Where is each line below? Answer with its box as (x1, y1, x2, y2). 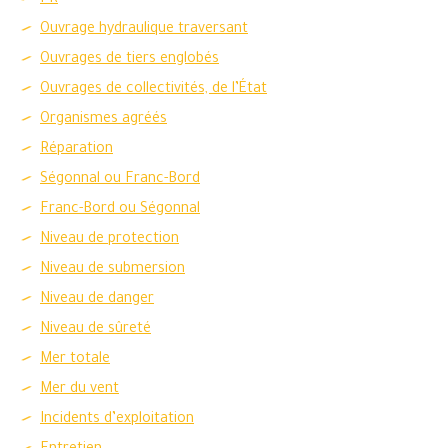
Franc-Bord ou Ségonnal (40, 202, 200, 218)
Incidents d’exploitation (40, 412, 194, 428)
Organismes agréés (40, 112, 167, 128)
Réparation (40, 142, 113, 158)
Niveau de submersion (40, 262, 185, 278)
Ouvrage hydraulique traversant (40, 22, 248, 38)
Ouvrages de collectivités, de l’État (40, 82, 267, 98)
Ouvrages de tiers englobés (40, 52, 219, 68)
